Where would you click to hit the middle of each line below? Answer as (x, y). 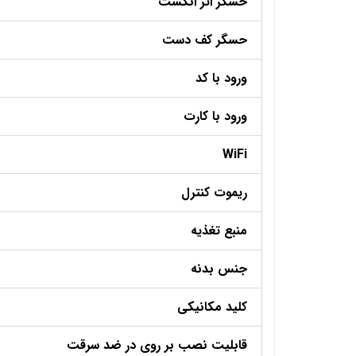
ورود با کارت (215, 117)
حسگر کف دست (205, 41)
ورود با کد (221, 79)
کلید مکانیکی (212, 308)
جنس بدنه (219, 269)
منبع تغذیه (219, 231)
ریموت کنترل (214, 193)
